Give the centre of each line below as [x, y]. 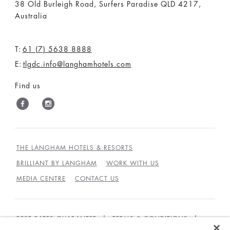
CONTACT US [97, 179]
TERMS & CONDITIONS [150, 219]
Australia [31, 16]
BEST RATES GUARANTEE [56, 219]
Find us [27, 86]
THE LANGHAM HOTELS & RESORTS [74, 148]
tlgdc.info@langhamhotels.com [77, 64]
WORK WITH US [132, 164]
